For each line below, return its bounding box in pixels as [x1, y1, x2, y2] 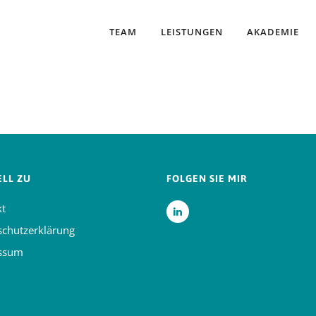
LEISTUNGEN [161, 25, 223, 38]
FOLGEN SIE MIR [166, 173, 248, 184]
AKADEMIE [247, 25, 299, 38]
